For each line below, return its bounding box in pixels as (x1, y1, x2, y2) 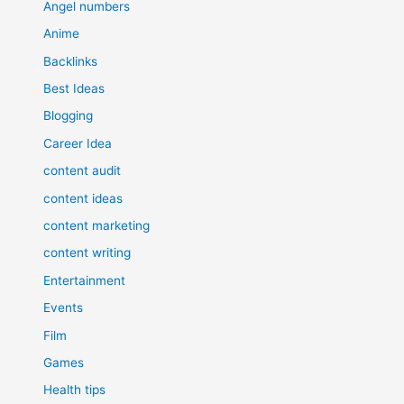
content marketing (43, 217, 151, 233)
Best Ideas (43, 80, 106, 96)
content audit (43, 163, 122, 179)
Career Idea (43, 135, 113, 151)
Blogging (43, 108, 94, 124)
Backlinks (43, 53, 98, 69)
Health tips (43, 382, 106, 398)
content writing (43, 245, 132, 261)
